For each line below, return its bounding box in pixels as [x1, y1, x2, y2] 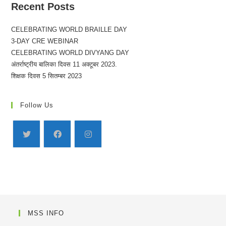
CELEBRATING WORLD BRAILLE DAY [11, 26, 128, 33]
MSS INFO [28, 209, 65, 217]
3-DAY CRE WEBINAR [11, 37, 79, 45]
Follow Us [20, 101, 54, 109]
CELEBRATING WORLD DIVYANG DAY [11, 49, 130, 56]
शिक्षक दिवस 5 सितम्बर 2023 [11, 72, 82, 80]
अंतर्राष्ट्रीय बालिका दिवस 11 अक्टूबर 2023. [11, 61, 118, 68]
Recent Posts [11, 1, 75, 12]
